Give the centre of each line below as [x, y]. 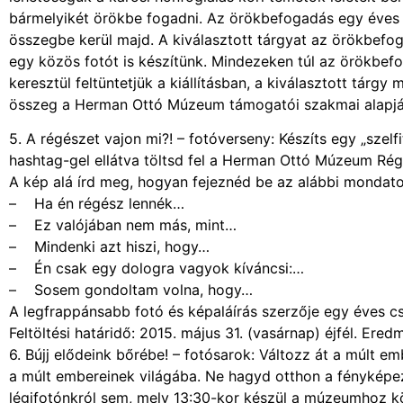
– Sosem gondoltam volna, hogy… [131, 289]
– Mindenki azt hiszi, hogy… [109, 246]
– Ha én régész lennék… [97, 203]
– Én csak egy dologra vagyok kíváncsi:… [157, 268]
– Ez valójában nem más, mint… [123, 224]
